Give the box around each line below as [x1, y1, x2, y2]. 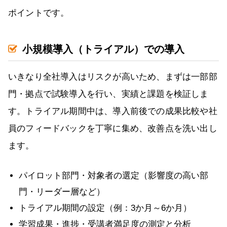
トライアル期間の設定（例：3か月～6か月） [19, 203, 192, 213]
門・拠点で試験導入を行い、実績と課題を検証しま [8, 89, 209, 99]
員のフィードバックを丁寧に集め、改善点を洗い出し [8, 124, 217, 134]
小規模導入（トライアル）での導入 [22, 44, 184, 55]
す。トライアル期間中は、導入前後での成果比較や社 [8, 106, 217, 117]
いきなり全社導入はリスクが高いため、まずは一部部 [8, 72, 217, 82]
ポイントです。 [8, 8, 69, 18]
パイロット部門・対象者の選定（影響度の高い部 [19, 171, 208, 181]
